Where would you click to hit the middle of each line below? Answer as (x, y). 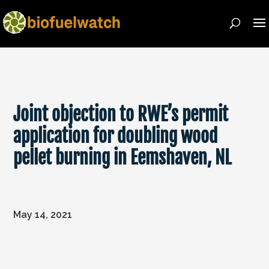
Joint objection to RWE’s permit (121, 114)
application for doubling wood (116, 136)
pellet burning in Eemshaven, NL (122, 158)
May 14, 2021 (43, 215)
